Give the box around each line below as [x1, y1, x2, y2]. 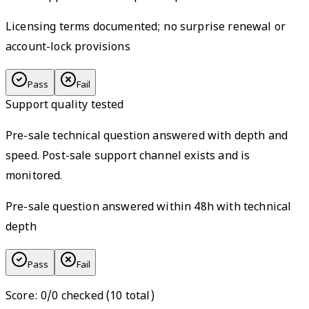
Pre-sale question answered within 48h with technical [6, 201, 292, 216]
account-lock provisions [6, 41, 130, 56]
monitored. [6, 170, 63, 185]
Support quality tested [6, 99, 124, 114]
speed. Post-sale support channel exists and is [6, 150, 250, 165]
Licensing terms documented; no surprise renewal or [6, 21, 286, 36]
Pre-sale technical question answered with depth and [6, 130, 288, 145]
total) [122, 290, 154, 305]
